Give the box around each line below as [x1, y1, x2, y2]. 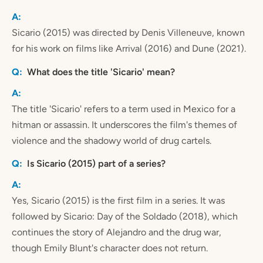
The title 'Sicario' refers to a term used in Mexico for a [12, 103, 235, 114]
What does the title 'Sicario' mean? [27, 66, 175, 77]
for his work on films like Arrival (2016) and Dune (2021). [12, 43, 246, 55]
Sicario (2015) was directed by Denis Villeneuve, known [12, 27, 245, 39]
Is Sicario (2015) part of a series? [27, 157, 166, 169]
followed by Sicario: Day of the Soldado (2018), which [12, 210, 238, 222]
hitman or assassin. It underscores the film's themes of [12, 119, 237, 130]
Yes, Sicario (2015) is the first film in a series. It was [12, 194, 225, 206]
